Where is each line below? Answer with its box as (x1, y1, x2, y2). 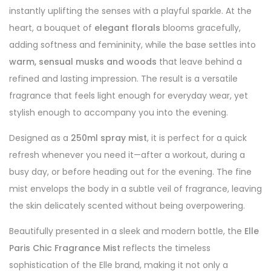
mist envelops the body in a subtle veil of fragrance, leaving (9, 183, 262, 195)
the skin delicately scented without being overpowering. (9, 200, 245, 212)
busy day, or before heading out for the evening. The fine (9, 166, 252, 178)
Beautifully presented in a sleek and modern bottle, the (9, 225, 244, 237)
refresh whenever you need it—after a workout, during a (9, 149, 245, 161)
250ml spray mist (71, 132, 147, 144)
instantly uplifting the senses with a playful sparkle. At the (9, 5, 252, 17)
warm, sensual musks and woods (9, 56, 157, 68)
